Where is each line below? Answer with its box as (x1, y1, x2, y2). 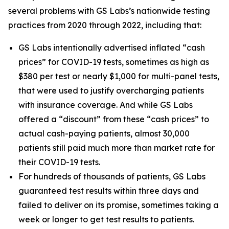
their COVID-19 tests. (18, 157, 100, 167)
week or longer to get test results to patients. (18, 214, 194, 224)
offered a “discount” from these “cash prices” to (18, 114, 209, 124)
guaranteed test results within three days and (18, 186, 199, 196)
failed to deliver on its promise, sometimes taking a (18, 200, 219, 210)
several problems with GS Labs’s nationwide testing (8, 6, 210, 16)
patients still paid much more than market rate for (18, 143, 215, 153)
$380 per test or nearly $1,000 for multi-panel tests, (18, 71, 219, 81)
